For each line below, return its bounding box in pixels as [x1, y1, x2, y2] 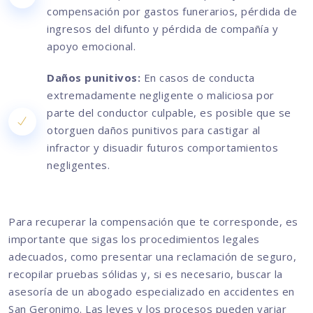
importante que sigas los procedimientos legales [8, 232, 260, 247]
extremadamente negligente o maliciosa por [47, 88, 275, 103]
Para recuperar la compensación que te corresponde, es [8, 214, 298, 229]
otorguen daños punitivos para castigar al [47, 123, 261, 138]
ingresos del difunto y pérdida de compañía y [47, 22, 278, 36]
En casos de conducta [140, 71, 255, 85]
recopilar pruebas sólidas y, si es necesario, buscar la [8, 267, 283, 282]
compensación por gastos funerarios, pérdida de [47, 4, 297, 19]
